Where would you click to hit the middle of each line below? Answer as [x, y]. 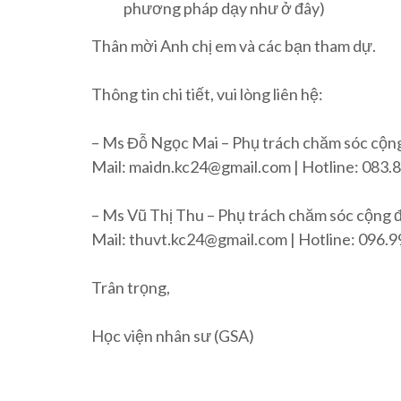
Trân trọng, [131, 287]
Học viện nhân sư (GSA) [173, 335]
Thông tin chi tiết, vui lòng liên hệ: [207, 94]
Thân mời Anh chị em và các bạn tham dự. [234, 45]
